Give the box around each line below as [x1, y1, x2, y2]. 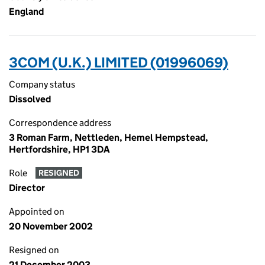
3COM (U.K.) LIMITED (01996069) [9, 54, 228, 71]
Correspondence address [9, 117, 111, 128]
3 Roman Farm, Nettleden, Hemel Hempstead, [9, 132, 208, 143]
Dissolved [9, 93, 51, 105]
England [9, 6, 44, 17]
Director [9, 182, 45, 193]
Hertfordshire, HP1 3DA [9, 144, 110, 155]
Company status [9, 79, 75, 90]
